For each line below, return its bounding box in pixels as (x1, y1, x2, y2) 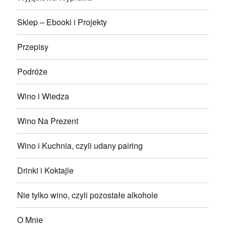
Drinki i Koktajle (17, 164, 74, 177)
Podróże (17, 66, 48, 78)
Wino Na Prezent (17, 115, 79, 127)
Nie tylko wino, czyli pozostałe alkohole (17, 189, 158, 201)
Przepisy (17, 41, 49, 53)
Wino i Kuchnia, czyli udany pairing (17, 140, 143, 152)
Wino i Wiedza (17, 90, 70, 102)
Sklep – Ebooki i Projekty (17, 16, 107, 28)
